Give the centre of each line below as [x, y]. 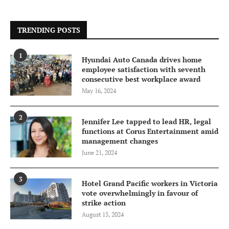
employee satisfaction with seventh [144, 70]
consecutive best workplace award [141, 79]
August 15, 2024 [103, 215]
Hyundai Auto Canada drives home [142, 60]
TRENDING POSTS [49, 30]
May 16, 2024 [99, 91]
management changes [120, 141]
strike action [104, 203]
